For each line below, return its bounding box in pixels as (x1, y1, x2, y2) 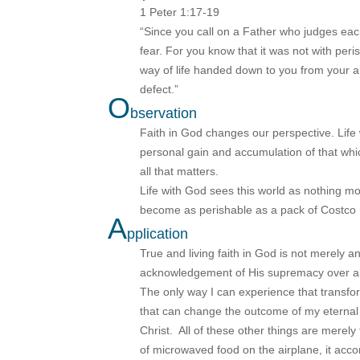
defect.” (140, 83, 182, 96)
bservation (130, 105, 198, 122)
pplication (127, 226, 189, 243)
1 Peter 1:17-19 (140, 6, 220, 19)
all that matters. (140, 165, 219, 178)
